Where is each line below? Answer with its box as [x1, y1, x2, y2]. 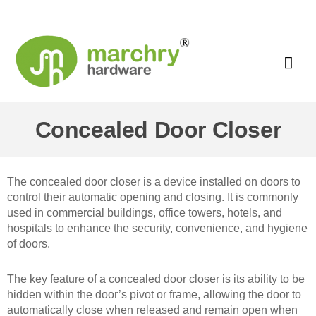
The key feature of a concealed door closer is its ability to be [7, 272, 305, 285]
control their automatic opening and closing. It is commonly [7, 190, 298, 203]
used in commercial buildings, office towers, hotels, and [7, 206, 282, 219]
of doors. [7, 237, 50, 250]
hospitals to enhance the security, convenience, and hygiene [7, 221, 308, 234]
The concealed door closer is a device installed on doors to [7, 175, 300, 188]
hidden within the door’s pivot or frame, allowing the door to [7, 288, 301, 300]
